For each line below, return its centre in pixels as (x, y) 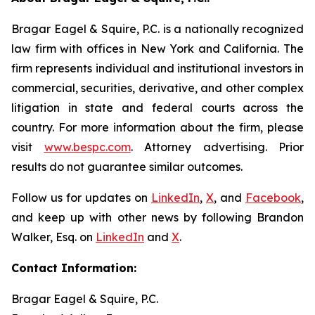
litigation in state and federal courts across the (157, 108)
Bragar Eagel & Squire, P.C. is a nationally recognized (157, 29)
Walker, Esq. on (53, 237)
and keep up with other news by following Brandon (157, 217)
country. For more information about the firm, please (157, 127)
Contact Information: (74, 268)
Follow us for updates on (81, 198)
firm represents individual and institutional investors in (157, 68)
